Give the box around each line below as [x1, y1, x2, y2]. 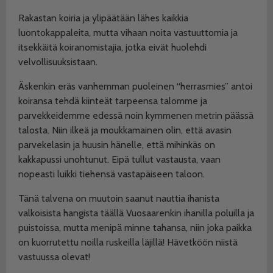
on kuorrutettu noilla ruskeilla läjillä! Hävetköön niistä [18, 236, 238, 249]
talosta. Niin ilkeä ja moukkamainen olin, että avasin [18, 124, 232, 136]
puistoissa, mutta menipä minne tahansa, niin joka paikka [18, 222, 252, 234]
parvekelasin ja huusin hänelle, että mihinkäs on [18, 139, 215, 151]
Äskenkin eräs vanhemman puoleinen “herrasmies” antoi [18, 80, 252, 93]
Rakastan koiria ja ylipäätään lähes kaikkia [18, 12, 188, 24]
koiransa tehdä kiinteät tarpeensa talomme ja [18, 95, 207, 107]
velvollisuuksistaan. [18, 56, 97, 68]
